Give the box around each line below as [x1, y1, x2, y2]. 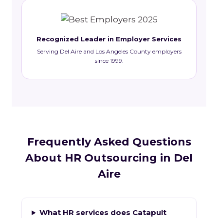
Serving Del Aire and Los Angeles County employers [36, 48, 182, 55]
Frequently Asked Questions [27, 135, 191, 149]
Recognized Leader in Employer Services [36, 35, 182, 43]
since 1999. [94, 57, 124, 65]
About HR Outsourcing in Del [25, 151, 193, 165]
